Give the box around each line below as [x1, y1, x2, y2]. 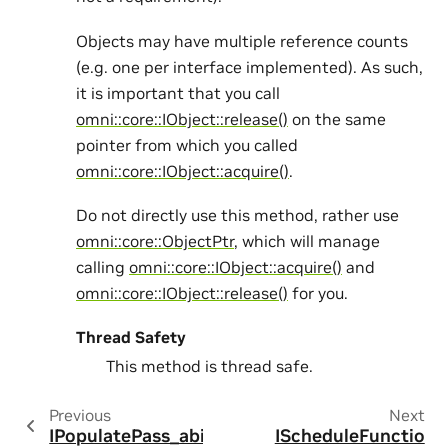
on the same [288, 108, 386, 129]
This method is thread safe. [106, 356, 313, 377]
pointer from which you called [76, 134, 298, 155]
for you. [288, 283, 348, 304]
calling [76, 257, 129, 278]
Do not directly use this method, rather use [76, 205, 399, 226]
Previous [48, 405, 111, 426]
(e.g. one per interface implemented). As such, [76, 56, 423, 77]
